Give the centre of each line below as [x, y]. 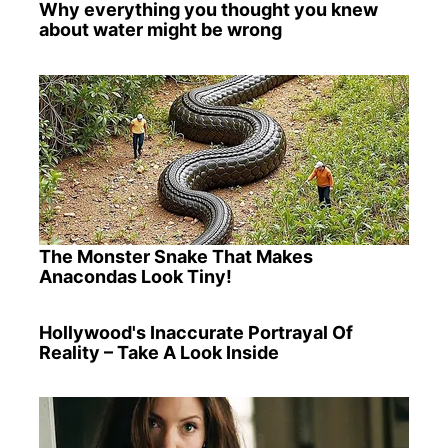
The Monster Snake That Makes [175, 256]
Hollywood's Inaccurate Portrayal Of [195, 332]
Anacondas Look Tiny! [135, 276]
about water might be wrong [160, 30]
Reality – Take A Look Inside [158, 352]
